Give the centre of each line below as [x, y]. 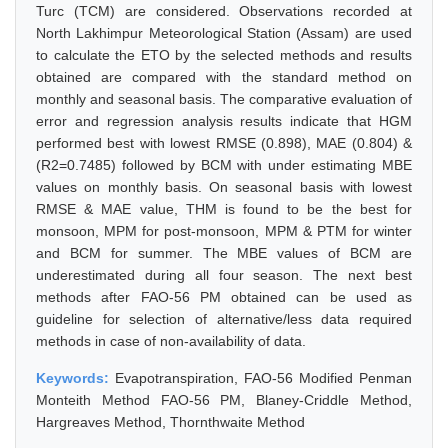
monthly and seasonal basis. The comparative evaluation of [224, 99]
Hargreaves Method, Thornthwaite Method [170, 422]
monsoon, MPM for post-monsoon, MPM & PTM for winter [224, 231]
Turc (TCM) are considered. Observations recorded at [224, 11]
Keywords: [75, 378]
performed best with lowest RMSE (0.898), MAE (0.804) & [224, 143]
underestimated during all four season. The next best [224, 275]
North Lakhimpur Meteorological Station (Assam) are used [224, 33]
